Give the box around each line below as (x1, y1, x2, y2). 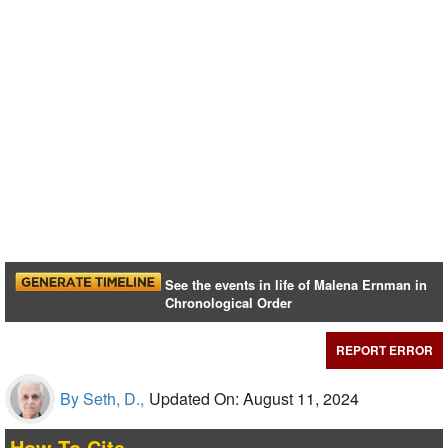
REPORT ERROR (336, 341, 433, 360)
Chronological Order (165, 293, 293, 313)
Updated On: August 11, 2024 (149, 387, 359, 411)
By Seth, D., (60, 387, 144, 411)
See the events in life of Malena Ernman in (165, 275, 428, 295)
